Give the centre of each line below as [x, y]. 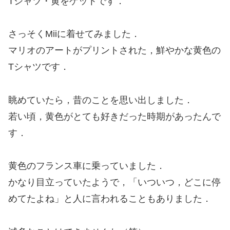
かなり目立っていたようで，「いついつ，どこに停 [114, 183]
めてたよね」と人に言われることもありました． [110, 199]
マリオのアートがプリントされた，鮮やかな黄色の [114, 51]
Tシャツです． [39, 67]
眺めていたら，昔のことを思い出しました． [101, 100]
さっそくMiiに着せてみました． [74, 34]
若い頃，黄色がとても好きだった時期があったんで [114, 116]
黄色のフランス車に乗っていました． [87, 166]
